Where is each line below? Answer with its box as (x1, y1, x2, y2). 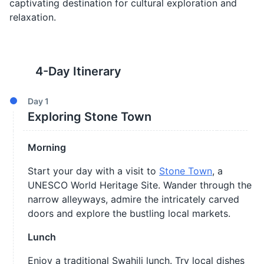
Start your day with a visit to (28, 165, 159, 177)
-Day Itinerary (43, 64, 121, 78)
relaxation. (9, 11, 56, 23)
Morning (28, 141, 66, 153)
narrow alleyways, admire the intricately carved (28, 193, 239, 205)
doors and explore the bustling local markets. (28, 207, 230, 219)
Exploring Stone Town (28, 110, 151, 124)
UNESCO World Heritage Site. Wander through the (28, 179, 252, 191)
